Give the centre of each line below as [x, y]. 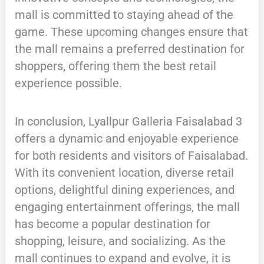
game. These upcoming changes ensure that [131, 32]
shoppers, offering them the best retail [115, 66]
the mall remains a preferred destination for [129, 49]
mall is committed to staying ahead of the [124, 15]
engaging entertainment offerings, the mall [127, 207]
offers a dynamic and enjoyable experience [126, 139]
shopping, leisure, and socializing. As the [120, 241]
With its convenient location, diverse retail [124, 173]
